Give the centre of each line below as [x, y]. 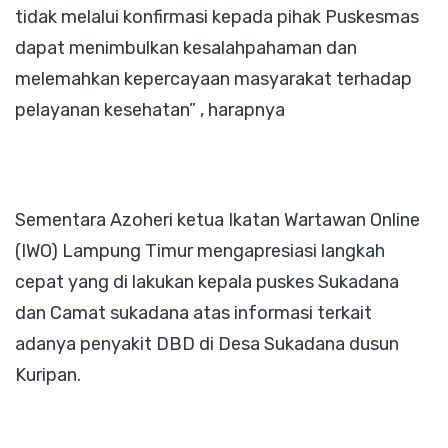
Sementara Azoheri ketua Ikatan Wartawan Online [217, 219]
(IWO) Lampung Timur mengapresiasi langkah [200, 250]
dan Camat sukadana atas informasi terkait [193, 312]
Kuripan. [48, 374]
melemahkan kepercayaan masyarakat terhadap [213, 78]
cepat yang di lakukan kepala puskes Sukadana [207, 281]
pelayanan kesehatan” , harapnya [150, 109]
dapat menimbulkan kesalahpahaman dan [186, 47]
